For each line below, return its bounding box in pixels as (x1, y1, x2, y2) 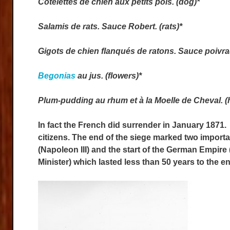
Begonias (38, 71, 75, 80)
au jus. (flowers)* (75, 71, 142, 80)
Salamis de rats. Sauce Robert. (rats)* (38, 22, 182, 31)
